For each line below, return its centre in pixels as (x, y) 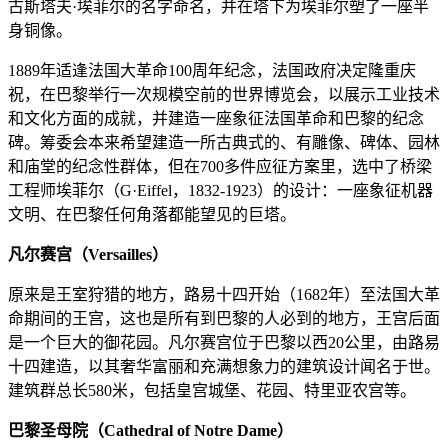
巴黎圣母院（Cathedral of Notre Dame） (150, 431)
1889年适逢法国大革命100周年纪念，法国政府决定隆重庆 (212, 71)
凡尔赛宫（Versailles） (88, 255)
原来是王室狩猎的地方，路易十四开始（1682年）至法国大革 (224, 295)
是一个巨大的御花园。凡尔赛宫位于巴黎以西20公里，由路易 (224, 343)
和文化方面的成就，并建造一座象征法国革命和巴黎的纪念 (216, 119)
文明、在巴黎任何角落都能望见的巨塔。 (152, 215)
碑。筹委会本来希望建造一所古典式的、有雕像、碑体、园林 (224, 143)
